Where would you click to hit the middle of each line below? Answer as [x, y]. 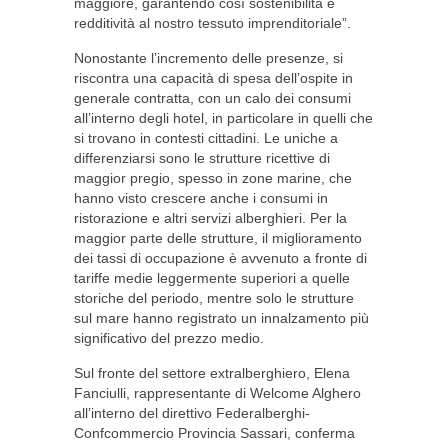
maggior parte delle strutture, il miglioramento [218, 238]
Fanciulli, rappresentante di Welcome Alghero [217, 393]
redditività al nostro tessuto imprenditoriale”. [212, 23]
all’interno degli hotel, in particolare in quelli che [223, 118]
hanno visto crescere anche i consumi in [201, 198]
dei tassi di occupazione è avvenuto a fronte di [220, 258]
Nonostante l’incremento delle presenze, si [208, 58]
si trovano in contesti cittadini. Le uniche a [206, 138]
